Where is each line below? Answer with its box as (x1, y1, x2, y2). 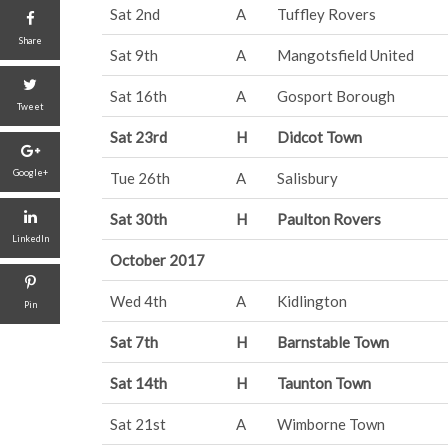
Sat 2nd (110, 5, 160, 23)
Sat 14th (110, 374, 167, 392)
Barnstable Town (277, 333, 389, 351)
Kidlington (277, 292, 347, 310)
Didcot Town (277, 128, 362, 146)
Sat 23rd (110, 128, 167, 146)
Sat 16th (110, 87, 167, 105)
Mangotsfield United (277, 46, 414, 64)
